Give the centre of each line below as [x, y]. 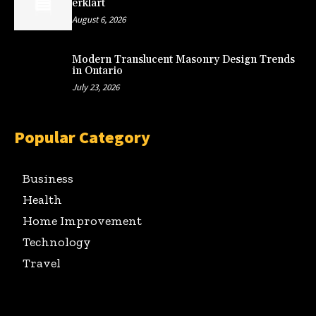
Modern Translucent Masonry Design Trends [183, 59]
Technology [57, 242]
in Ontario [97, 71]
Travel [42, 263]
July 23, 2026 [95, 87]
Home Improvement [82, 221]
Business [48, 179]
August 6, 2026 [98, 20]
